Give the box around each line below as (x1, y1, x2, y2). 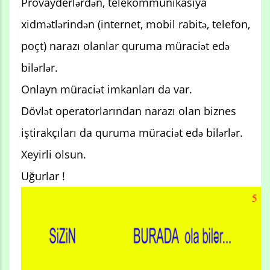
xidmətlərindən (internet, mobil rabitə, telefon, (21, 16, 250, 31)
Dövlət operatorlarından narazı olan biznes (21, 103, 236, 118)
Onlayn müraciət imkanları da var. (21, 81, 192, 96)
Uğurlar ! (21, 168, 65, 183)
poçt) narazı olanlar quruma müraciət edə (21, 38, 230, 53)
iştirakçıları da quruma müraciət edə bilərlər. (21, 125, 243, 140)
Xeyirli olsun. (21, 146, 86, 162)
